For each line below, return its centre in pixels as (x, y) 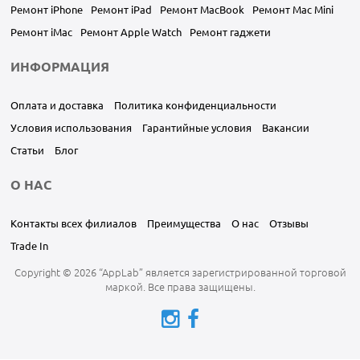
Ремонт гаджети (230, 31)
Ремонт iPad (121, 9)
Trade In (29, 245)
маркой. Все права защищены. (180, 286)
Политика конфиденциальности (195, 104)
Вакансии (286, 127)
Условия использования (71, 127)
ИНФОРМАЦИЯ (60, 66)
